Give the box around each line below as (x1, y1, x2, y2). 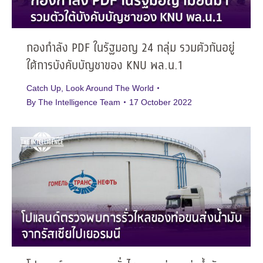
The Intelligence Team (38, 97, 120, 107)
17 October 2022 (129, 97, 192, 107)
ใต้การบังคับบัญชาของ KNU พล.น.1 (26, 56, 183, 75)
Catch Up (26, 83, 61, 93)
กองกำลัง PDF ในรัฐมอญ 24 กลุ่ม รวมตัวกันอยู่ (26, 39, 235, 58)
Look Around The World (66, 83, 154, 93)
